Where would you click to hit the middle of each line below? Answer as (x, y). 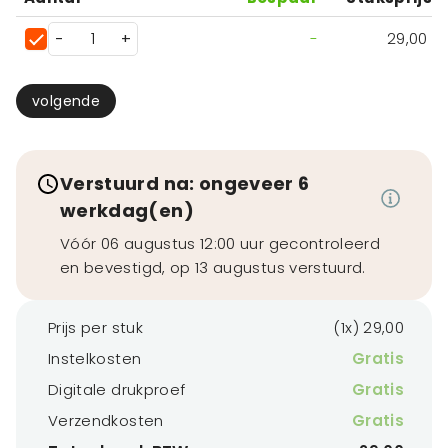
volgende (66, 101)
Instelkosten (95, 358)
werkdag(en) (127, 210)
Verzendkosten (106, 420)
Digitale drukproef (117, 389)
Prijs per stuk (95, 327)
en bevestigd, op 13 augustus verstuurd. (213, 267)
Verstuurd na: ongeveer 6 (185, 183)
